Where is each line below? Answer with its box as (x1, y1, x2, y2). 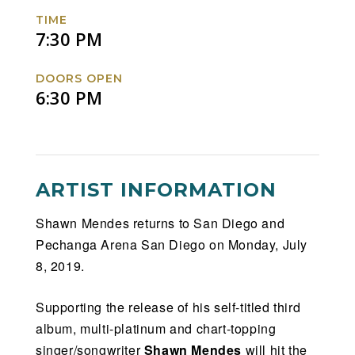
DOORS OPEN (36, 71, 123, 86)
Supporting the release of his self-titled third (36, 297, 301, 316)
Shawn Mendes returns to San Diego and (36, 213, 285, 232)
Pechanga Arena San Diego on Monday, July (36, 235, 308, 254)
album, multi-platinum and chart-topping (36, 319, 277, 338)
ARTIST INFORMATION (36, 177, 277, 201)
